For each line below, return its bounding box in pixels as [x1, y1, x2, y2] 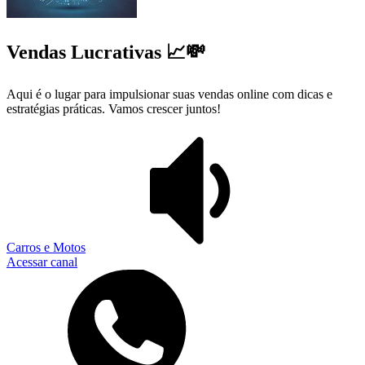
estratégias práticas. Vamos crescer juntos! [7, 101, 221, 116]
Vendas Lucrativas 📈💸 [7, 41, 205, 63]
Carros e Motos [7, 240, 86, 254]
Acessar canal [7, 254, 77, 269]
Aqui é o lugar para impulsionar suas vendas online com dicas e [7, 86, 332, 101]
